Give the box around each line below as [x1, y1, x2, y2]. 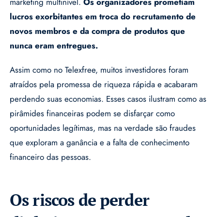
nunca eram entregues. [10, 40, 98, 52]
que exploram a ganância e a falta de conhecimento [10, 137, 189, 149]
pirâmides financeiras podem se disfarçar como [10, 108, 175, 120]
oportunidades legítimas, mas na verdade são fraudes [10, 122, 196, 134]
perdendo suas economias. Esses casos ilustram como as [10, 93, 206, 105]
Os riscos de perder [10, 189, 149, 211]
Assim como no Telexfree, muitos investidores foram [10, 64, 188, 76]
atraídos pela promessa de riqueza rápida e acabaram [10, 78, 198, 91]
